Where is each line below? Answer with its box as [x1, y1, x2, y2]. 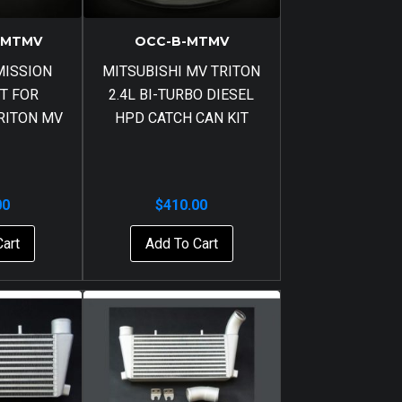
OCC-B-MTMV [134, 33, 229, 49]
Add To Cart [144, 234, 218, 252]
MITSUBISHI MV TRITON [102, 63, 261, 80]
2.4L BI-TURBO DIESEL [109, 86, 255, 103]
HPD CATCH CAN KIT [114, 109, 249, 127]
